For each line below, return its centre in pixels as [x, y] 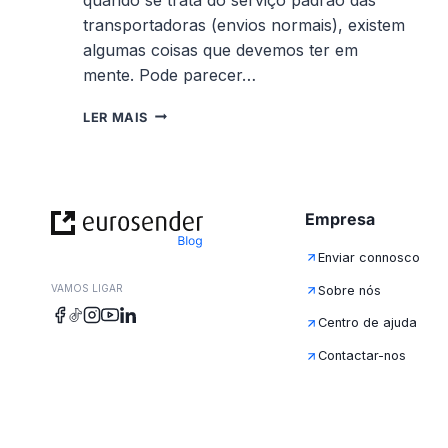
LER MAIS [116, 117]
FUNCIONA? [188, 232]
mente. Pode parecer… [169, 74]
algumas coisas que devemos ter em [220, 49]
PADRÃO [175, 132]
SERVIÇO [178, 112]
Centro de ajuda [368, 323]
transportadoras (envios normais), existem [244, 24]
